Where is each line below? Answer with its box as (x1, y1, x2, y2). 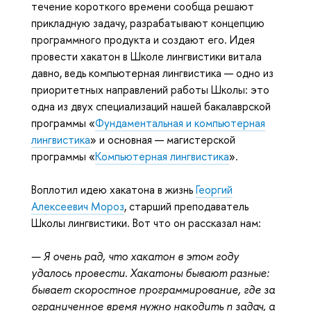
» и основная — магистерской (90, 132, 235, 148)
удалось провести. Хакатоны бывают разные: (31, 265, 269, 281)
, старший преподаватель (124, 199, 249, 215)
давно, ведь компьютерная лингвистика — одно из (31, 65, 274, 81)
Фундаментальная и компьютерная (95, 115, 265, 131)
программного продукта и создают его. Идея (31, 32, 255, 48)
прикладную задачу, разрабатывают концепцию (31, 15, 264, 31)
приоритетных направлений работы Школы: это (31, 82, 269, 98)
